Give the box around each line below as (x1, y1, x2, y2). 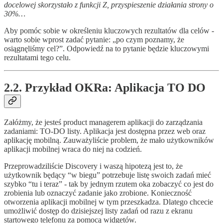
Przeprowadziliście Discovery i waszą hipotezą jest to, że (4, 161, 183, 170)
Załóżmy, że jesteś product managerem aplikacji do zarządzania (4, 117, 203, 126)
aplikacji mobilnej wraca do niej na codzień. (4, 144, 142, 153)
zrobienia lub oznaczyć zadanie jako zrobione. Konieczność (4, 188, 192, 197)
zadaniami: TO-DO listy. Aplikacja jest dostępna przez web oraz (4, 126, 206, 135)
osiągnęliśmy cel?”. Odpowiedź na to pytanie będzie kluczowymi (4, 44, 209, 53)
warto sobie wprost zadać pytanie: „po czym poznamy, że (4, 35, 184, 44)
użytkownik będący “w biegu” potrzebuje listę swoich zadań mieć (4, 170, 211, 179)
